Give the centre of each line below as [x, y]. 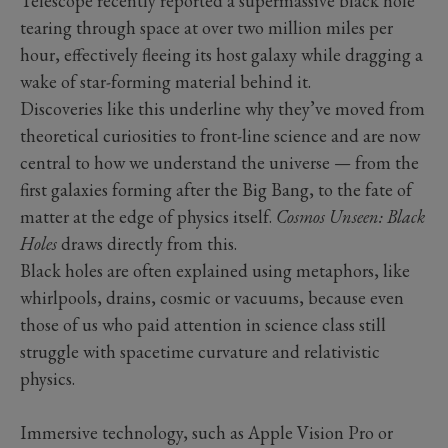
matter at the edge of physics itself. [148, 216]
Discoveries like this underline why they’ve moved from [222, 108]
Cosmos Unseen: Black [350, 216]
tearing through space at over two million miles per [206, 27]
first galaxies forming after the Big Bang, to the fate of [216, 189]
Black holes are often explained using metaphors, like [215, 270]
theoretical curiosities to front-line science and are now [220, 135]
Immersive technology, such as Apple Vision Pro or [206, 432]
